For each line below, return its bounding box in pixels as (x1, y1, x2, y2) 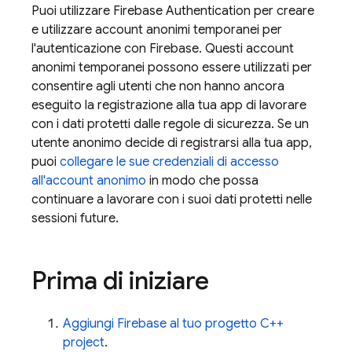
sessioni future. (31, 211, 119, 226)
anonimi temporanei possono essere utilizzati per (31, 60, 312, 75)
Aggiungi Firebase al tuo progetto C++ (63, 316, 284, 332)
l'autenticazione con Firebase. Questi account (31, 41, 294, 57)
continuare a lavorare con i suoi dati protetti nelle (31, 192, 312, 207)
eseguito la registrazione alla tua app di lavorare (31, 97, 306, 113)
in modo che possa (146, 173, 258, 189)
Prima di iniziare (31, 265, 209, 296)
